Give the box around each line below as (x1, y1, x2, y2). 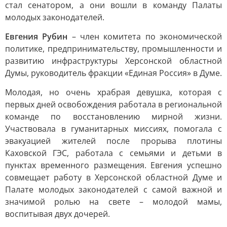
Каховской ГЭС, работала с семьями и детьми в (5, 147, 222, 159)
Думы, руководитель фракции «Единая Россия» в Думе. (5, 67, 222, 79)
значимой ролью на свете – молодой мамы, (5, 196, 222, 207)
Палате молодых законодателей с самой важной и (5, 184, 222, 195)
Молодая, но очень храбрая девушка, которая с (5, 87, 222, 98)
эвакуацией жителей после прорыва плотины (5, 135, 222, 146)
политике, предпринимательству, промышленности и (5, 43, 222, 54)
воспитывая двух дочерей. (5, 208, 110, 219)
